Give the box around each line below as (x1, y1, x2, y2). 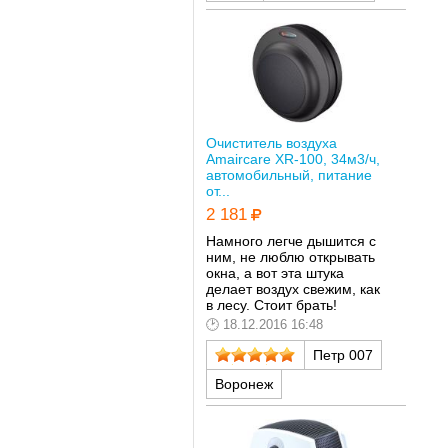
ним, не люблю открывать (205, 249, 375, 266)
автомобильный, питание (205, 167, 372, 184)
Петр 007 (312, 346, 373, 363)
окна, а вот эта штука (205, 265, 344, 282)
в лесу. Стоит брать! (205, 297, 337, 314)
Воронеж (214, 375, 273, 392)
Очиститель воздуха (205, 135, 337, 152)
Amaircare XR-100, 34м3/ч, (205, 151, 380, 168)
